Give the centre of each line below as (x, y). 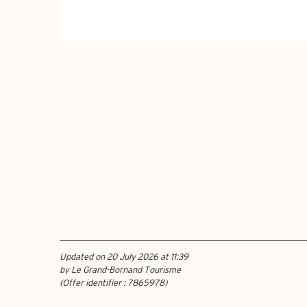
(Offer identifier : (94, 283)
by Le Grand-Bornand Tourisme (120, 270)
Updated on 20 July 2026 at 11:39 (124, 257)
